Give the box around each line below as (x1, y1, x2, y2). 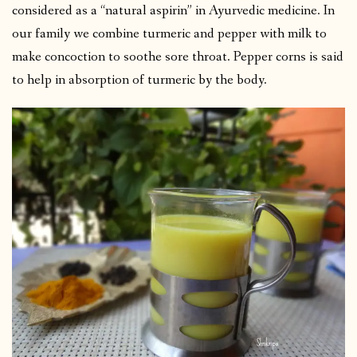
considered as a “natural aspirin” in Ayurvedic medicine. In (12, 2, 335, 21)
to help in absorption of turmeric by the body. (12, 71, 267, 90)
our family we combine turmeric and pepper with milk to (12, 25, 327, 44)
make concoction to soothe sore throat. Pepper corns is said (12, 48, 343, 67)
